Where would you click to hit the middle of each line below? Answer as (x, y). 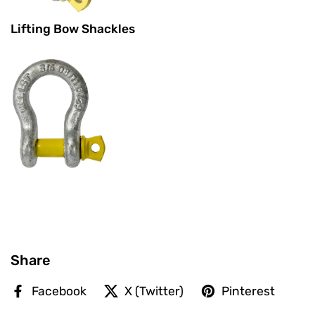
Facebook (59, 291)
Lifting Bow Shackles (73, 29)
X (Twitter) (154, 291)
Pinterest (248, 291)
